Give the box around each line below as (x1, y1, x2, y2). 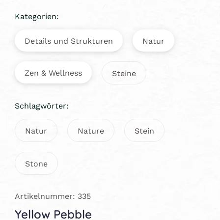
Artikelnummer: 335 (15, 190, 91, 202)
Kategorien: (15, 10, 59, 22)
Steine (112, 67, 136, 79)
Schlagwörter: (15, 100, 69, 111)
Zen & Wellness (25, 67, 82, 79)
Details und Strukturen (25, 35, 113, 47)
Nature (78, 125, 104, 137)
